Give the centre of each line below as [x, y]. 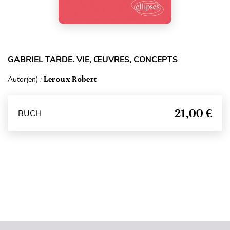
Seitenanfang [115, 201]
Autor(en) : [26, 80]
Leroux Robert [71, 79]
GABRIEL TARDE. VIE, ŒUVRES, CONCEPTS [93, 60]
